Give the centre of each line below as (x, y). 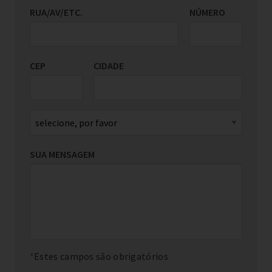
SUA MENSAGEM (62, 154)
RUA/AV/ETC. (56, 12)
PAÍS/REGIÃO (189, 12)
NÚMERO (207, 12)
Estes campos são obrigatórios (101, 256)
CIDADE (108, 65)
